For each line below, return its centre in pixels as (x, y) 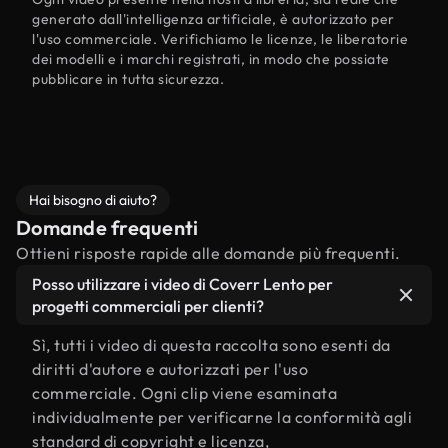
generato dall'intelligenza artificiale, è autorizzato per (213, 19)
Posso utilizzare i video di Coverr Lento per (182, 284)
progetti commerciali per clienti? (148, 306)
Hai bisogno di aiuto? (93, 200)
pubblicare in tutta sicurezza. (128, 79)
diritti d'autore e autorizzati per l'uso (170, 369)
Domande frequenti (107, 227)
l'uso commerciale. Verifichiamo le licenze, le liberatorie (220, 39)
